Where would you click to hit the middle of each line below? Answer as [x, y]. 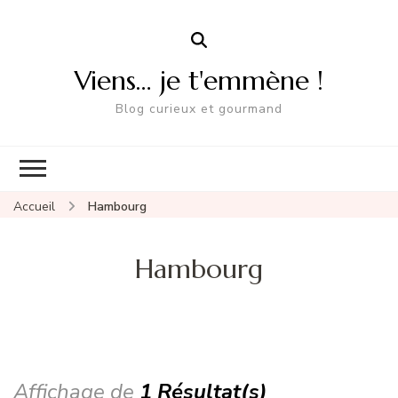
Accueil [34, 206]
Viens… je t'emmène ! [199, 80]
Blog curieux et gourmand [199, 108]
